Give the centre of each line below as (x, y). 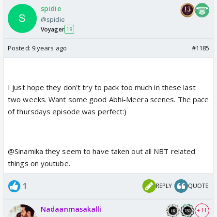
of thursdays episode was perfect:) (67, 111)
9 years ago (49, 48)
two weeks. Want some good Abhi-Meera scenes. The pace (108, 99)
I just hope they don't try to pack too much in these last (102, 87)
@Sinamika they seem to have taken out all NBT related (102, 151)
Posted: (20, 48)
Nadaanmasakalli (71, 209)
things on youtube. (39, 163)
